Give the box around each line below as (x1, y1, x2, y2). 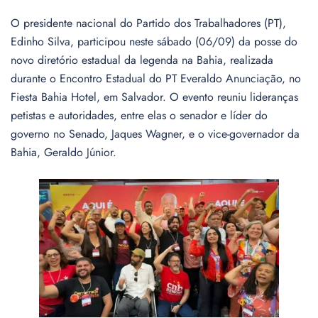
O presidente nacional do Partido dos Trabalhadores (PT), (11, 15, 286, 31)
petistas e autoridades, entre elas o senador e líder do (11, 107, 268, 124)
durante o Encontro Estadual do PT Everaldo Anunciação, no (11, 70, 301, 87)
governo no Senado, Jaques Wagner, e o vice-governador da (11, 126, 300, 142)
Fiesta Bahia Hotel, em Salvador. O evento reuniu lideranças (11, 89, 298, 105)
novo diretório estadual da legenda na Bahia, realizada (11, 52, 273, 68)
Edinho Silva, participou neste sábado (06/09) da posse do (11, 33, 297, 50)
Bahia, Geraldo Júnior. (11, 144, 116, 160)
